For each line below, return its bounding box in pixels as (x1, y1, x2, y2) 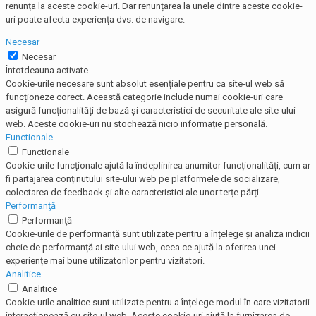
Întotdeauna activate (6, 65, 88, 76)
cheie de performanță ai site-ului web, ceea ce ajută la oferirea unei (6, 242, 276, 253)
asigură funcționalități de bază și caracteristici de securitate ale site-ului (6, 105, 296, 116)
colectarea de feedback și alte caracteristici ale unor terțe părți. (6, 187, 261, 198)
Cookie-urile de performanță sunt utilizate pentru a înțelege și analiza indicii (6, 229, 310, 240)
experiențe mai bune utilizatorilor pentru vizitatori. (6, 255, 205, 267)
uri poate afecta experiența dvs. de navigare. (6, 14, 185, 25)
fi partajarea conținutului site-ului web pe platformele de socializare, (6, 174, 280, 185)
